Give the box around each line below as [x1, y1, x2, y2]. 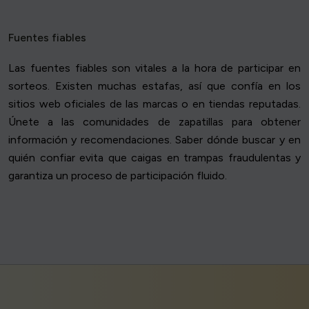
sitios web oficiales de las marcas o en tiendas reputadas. [8, 97, 301, 111]
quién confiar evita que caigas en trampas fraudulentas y [8, 151, 301, 165]
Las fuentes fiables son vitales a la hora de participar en [8, 61, 301, 75]
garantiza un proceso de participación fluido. [8, 169, 227, 183]
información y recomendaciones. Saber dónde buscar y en [8, 133, 301, 147]
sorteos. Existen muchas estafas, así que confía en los [8, 79, 301, 93]
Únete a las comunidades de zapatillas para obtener [8, 115, 301, 129]
